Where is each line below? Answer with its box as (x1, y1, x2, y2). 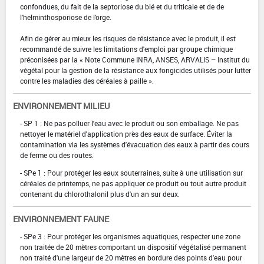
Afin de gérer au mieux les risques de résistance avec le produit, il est (20, 33, 236, 43)
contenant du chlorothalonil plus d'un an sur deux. (20, 189, 180, 199)
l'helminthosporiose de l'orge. (20, 12, 111, 22)
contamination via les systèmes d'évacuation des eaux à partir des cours (20, 139, 249, 149)
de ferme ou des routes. (20, 150, 94, 160)
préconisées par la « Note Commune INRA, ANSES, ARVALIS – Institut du (20, 54, 250, 64)
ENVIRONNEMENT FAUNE (13, 213, 109, 225)
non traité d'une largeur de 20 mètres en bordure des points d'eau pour (20, 252, 242, 262)
